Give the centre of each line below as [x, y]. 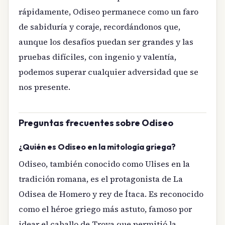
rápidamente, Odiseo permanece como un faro [108, 12]
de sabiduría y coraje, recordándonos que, [99, 27]
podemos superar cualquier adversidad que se [108, 72]
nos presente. [44, 87]
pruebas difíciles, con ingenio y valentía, [97, 57]
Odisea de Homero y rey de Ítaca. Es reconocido [111, 194]
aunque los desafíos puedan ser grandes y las [106, 42]
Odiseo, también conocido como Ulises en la [104, 164]
